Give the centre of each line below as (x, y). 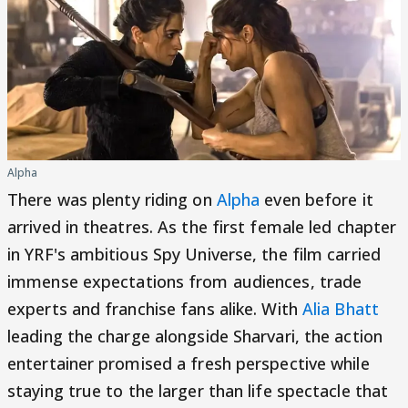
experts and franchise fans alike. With (155, 309)
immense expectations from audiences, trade (185, 282)
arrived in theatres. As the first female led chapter (202, 227)
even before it (319, 200)
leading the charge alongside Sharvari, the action (195, 337)
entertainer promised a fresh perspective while (189, 364)
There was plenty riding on (112, 200)
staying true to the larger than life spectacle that (198, 391)
